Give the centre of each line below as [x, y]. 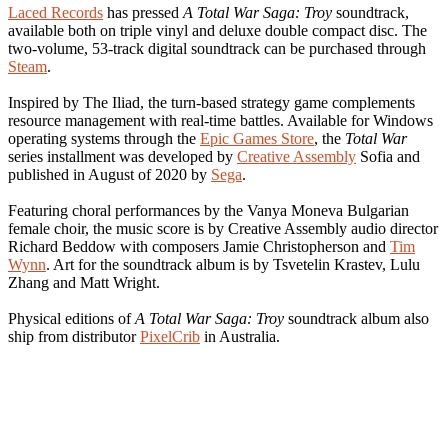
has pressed [143, 12]
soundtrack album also [356, 318]
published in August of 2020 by [109, 174]
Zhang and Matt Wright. [84, 282]
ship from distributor [74, 336]
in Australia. [240, 336]
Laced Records [55, 12]
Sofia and [388, 156]
